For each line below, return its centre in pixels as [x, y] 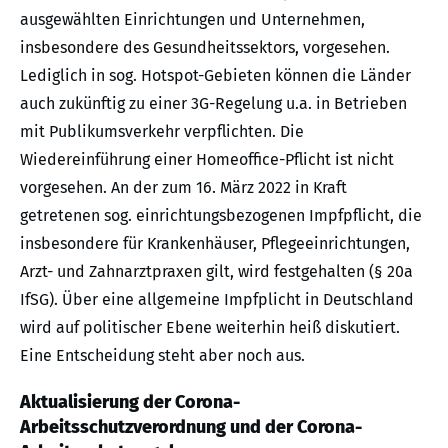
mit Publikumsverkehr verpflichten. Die [162, 132]
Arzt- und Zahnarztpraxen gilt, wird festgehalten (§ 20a [216, 272]
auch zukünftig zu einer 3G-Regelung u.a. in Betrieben [213, 104]
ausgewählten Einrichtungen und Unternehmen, [192, 20]
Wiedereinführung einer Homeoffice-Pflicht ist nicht [207, 160]
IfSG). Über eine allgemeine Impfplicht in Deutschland [217, 300]
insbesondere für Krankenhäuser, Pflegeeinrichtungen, [215, 244]
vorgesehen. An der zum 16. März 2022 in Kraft [183, 188]
